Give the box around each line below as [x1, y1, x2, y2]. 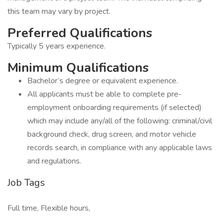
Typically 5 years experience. [7, 41, 106, 52]
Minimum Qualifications [7, 59, 149, 76]
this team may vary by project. [7, 6, 111, 17]
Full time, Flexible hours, [7, 203, 90, 214]
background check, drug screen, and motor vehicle [27, 129, 196, 140]
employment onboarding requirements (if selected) [27, 102, 202, 113]
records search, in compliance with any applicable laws [27, 142, 212, 153]
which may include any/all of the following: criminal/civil [27, 115, 212, 126]
